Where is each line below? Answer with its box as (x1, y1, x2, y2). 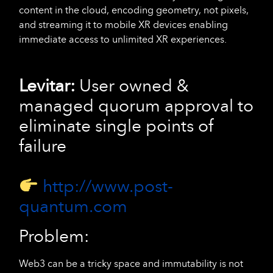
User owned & (79, 75, 189, 96)
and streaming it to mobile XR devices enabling (19, 19, 228, 31)
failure (19, 135, 66, 157)
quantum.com (19, 196, 127, 217)
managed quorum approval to (19, 95, 253, 116)
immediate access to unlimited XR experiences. (19, 34, 227, 46)
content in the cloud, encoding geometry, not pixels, (19, 4, 249, 16)
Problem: (19, 225, 89, 247)
